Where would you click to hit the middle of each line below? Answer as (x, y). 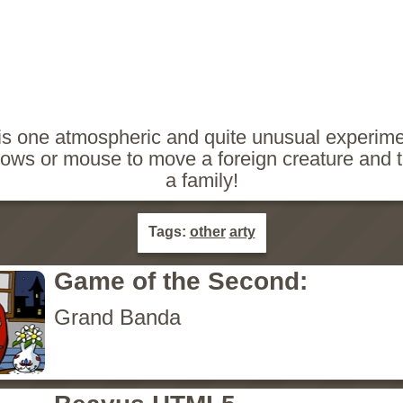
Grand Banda (117, 317)
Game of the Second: (181, 281)
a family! (201, 180)
